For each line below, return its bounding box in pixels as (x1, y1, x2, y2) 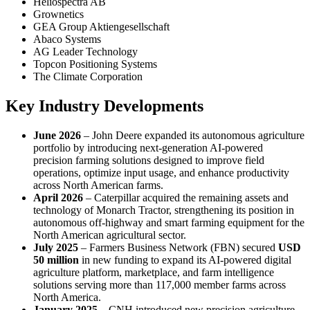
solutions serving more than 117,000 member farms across (33, 278, 286, 291)
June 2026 (33, 129, 81, 141)
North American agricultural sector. (33, 228, 186, 241)
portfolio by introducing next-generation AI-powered (33, 141, 263, 154)
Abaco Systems (33, 33, 101, 45)
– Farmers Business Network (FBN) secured (78, 241, 278, 253)
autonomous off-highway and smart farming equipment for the (33, 216, 304, 228)
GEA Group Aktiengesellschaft (33, 20, 170, 33)
